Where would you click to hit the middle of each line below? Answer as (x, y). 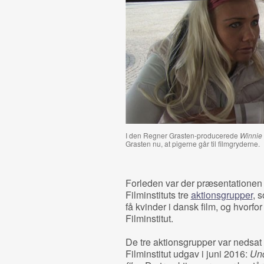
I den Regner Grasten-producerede (182, 135)
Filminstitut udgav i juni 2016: (187, 254)
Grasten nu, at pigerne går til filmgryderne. (192, 143)
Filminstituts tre (158, 195)
